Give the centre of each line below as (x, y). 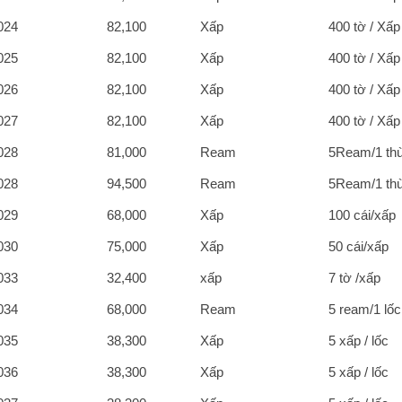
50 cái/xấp (359, 246)
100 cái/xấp (363, 214)
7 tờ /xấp (355, 277)
